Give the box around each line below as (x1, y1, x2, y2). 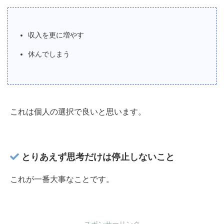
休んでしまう (28, 49, 70, 58)
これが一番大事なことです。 (10, 174, 114, 183)
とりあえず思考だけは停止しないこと (19, 151, 174, 162)
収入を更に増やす (28, 30, 84, 39)
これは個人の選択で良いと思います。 (10, 107, 146, 116)
